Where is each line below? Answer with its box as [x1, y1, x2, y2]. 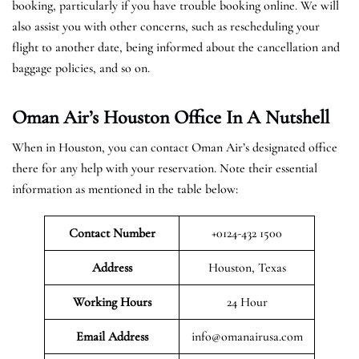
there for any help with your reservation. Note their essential [12, 159, 317, 176]
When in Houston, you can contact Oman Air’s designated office [12, 139, 337, 155]
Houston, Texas [208, 259, 286, 276]
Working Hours [72, 293, 151, 310]
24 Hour [226, 293, 268, 310]
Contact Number [68, 224, 155, 241]
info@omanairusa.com [191, 328, 303, 345]
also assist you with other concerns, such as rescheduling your [12, 18, 320, 34]
